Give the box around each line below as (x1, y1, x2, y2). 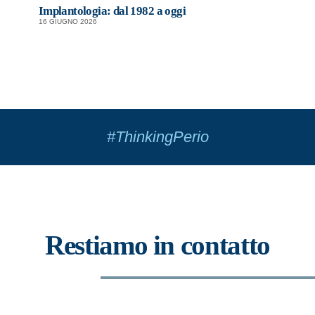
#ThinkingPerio (106, 127, 209, 146)
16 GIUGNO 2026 (38, 18, 97, 26)
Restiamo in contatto (45, 230, 270, 261)
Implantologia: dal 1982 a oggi (38, 4, 186, 18)
